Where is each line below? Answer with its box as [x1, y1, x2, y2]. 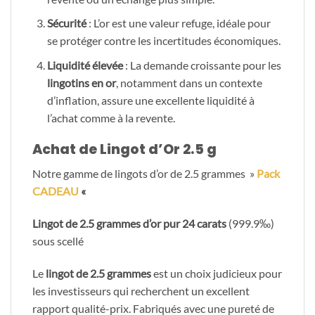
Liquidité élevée [46, 58, 123, 72]
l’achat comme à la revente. [46, 110, 175, 124]
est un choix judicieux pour [153, 266, 282, 280]
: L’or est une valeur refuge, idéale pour [86, 16, 271, 30]
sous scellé [32, 234, 84, 248]
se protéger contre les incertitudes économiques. [46, 34, 281, 48]
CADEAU [32, 184, 81, 198]
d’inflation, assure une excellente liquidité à [46, 93, 255, 107]
